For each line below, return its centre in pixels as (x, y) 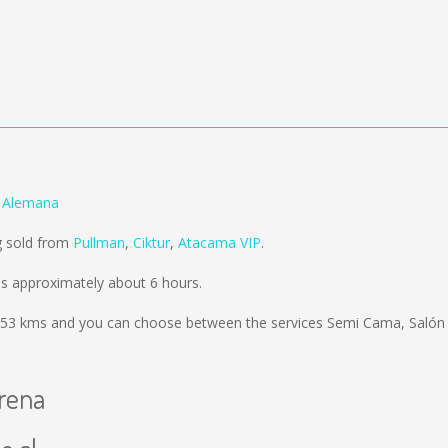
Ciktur (151, 242)
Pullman (99, 242)
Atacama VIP (219, 242)
